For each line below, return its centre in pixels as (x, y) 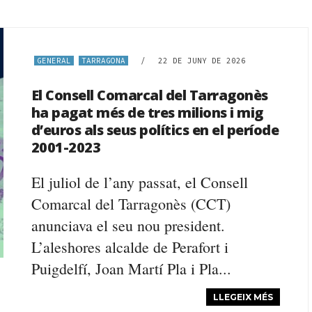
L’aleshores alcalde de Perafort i (130, 247)
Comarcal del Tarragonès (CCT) (131, 204)
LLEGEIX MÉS (243, 297)
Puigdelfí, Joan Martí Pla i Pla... (131, 268)
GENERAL (54, 61)
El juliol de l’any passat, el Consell (139, 182)
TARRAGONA (103, 61)
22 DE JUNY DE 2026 (202, 61)
